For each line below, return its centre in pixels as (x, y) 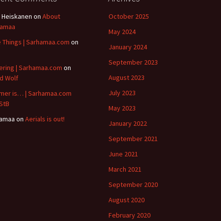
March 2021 (125, 169)
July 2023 (122, 93)
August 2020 (127, 200)
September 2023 (133, 62)
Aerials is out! (45, 119)
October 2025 (129, 16)
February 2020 (129, 215)
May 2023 (122, 108)
